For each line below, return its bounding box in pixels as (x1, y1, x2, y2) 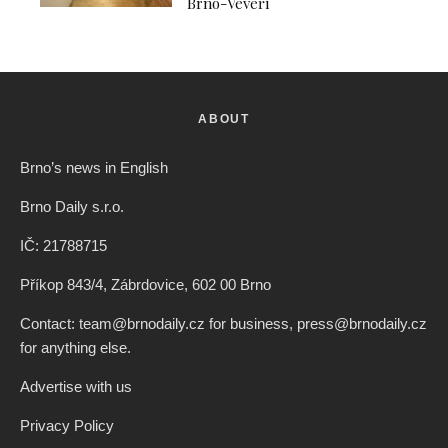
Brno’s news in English (20, 158, 168, 176)
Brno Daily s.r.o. (20, 197, 124, 215)
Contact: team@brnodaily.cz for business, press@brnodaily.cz (20, 314, 427, 332)
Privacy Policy (20, 416, 114, 434)
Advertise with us (20, 377, 132, 395)
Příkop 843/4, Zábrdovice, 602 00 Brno (20, 275, 271, 293)
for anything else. (20, 338, 131, 356)
